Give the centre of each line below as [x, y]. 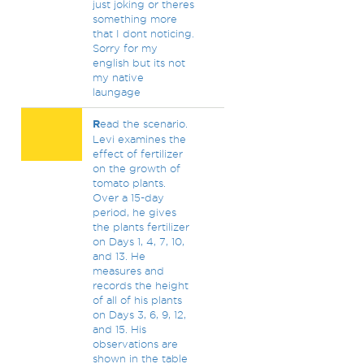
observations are [135, 344]
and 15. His [119, 329]
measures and [128, 271]
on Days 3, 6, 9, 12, [139, 314]
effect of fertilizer [137, 154]
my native [118, 77]
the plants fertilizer [141, 227]
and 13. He [119, 256]
